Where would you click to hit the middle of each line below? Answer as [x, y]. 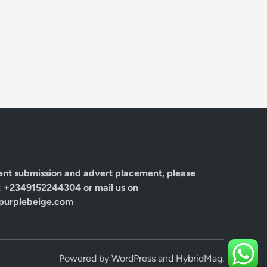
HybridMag [199, 259]
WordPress [133, 259]
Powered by [85, 259]
